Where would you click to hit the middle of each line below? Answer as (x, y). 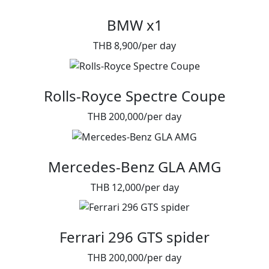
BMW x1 (134, 25)
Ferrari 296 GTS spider (134, 237)
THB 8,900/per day (134, 46)
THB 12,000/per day (134, 187)
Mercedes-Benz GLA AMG (134, 166)
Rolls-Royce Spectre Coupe (134, 96)
